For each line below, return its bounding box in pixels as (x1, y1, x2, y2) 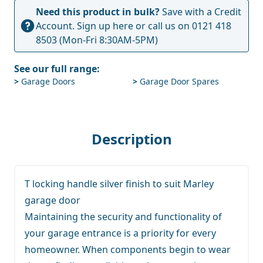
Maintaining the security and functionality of (25, 210, 222, 223)
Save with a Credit (160, 5, 241, 18)
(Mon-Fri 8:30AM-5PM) (57, 33, 158, 46)
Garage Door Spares (137, 75, 219, 87)
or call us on (133, 19, 192, 32)
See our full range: (14, 62, 100, 75)
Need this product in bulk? (36, 5, 160, 18)
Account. (36, 19, 77, 32)
